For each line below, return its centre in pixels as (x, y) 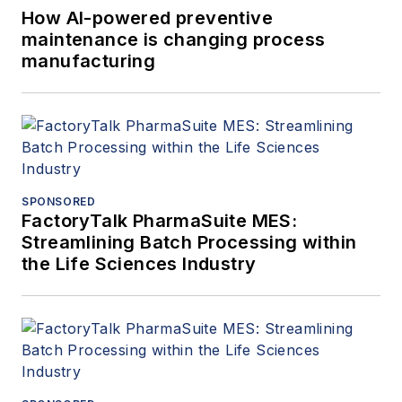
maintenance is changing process (174, 39)
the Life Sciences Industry (139, 263)
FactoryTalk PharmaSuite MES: (160, 220)
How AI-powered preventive (147, 17)
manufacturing (89, 61)
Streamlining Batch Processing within (189, 242)
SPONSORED (59, 201)
